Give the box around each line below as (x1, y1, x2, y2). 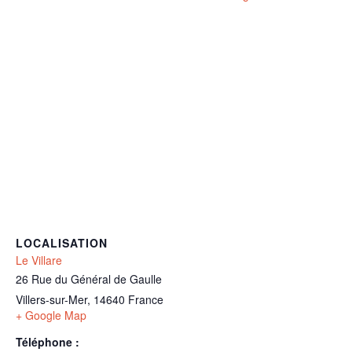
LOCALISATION (16, 234, 108, 251)
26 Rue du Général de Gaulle (16, 270, 162, 287)
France (128, 291, 163, 307)
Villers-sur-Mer (16, 291, 87, 307)
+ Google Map (16, 306, 86, 323)
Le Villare (16, 251, 62, 268)
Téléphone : (16, 333, 79, 350)
